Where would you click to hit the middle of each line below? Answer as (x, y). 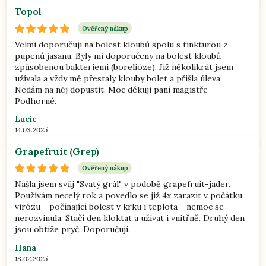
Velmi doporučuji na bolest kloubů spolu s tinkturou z (122, 44)
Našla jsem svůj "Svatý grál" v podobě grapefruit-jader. (123, 184)
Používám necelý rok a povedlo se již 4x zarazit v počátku (129, 196)
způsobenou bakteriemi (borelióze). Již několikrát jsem (124, 67)
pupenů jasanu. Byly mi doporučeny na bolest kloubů (118, 56)
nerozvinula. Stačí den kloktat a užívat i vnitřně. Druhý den (130, 218)
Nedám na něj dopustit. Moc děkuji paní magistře (112, 89)
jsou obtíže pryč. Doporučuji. (73, 229)
